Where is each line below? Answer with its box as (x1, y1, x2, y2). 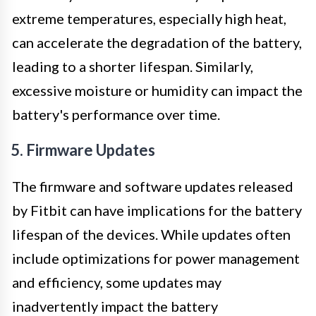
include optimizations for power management (12, 249, 300, 267)
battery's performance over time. (12, 105, 220, 123)
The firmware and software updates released (12, 177, 293, 195)
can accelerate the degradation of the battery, (12, 33, 302, 51)
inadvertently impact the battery (12, 297, 218, 315)
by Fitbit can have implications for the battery (12, 201, 302, 219)
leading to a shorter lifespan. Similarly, (12, 57, 253, 75)
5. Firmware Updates (11, 140, 155, 159)
